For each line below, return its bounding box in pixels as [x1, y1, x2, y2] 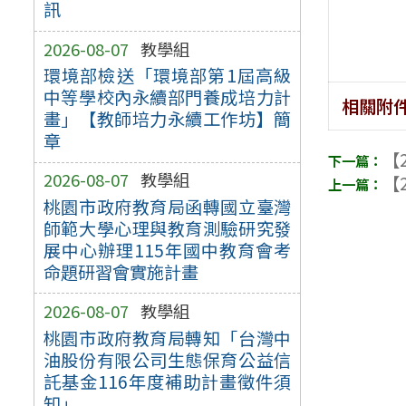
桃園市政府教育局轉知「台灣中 [43, 324, 292, 351]
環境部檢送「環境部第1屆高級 [43, 63, 292, 89]
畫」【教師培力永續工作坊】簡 [43, 106, 292, 132]
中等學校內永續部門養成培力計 [43, 84, 292, 111]
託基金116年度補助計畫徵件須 [43, 368, 292, 394]
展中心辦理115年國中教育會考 [43, 237, 292, 263]
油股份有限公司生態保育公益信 [43, 346, 292, 372]
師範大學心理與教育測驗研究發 [43, 215, 292, 241]
